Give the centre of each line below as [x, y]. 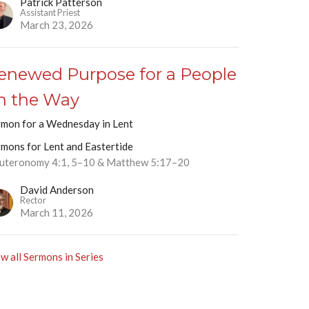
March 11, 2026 [57, 213]
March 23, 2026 [57, 25]
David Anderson [57, 190]
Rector [33, 200]
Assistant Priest [50, 13]
